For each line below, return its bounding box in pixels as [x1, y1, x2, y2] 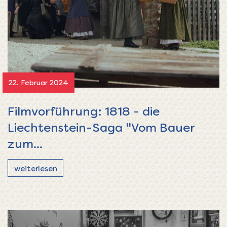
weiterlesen [14, 163, 57, 173]
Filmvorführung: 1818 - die [8, 103, 160, 118]
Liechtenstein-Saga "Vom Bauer [8, 120, 195, 134]
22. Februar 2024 [9, 78, 68, 87]
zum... [8, 136, 43, 150]
